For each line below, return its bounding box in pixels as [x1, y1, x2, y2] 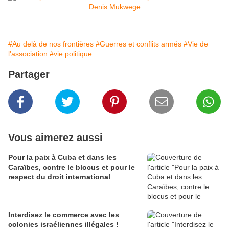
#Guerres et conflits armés [96, 40, 181, 49]
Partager [8, 68, 50, 80]
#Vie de [184, 40, 208, 49]
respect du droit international [8, 173, 110, 181]
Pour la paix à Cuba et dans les [8, 153, 117, 162]
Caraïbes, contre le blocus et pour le [8, 163, 135, 172]
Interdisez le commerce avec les [8, 211, 119, 219]
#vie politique [50, 50, 92, 58]
